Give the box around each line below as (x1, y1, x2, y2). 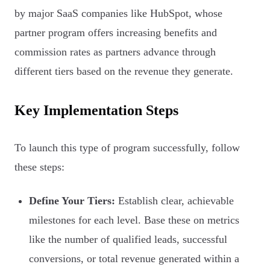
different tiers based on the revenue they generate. (14, 65, 233, 77)
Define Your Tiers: (29, 195, 115, 207)
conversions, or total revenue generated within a (29, 253, 239, 265)
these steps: (14, 161, 64, 173)
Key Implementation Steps (14, 102, 178, 118)
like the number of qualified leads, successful (29, 233, 227, 245)
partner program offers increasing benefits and (14, 27, 217, 39)
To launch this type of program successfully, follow (14, 142, 240, 154)
